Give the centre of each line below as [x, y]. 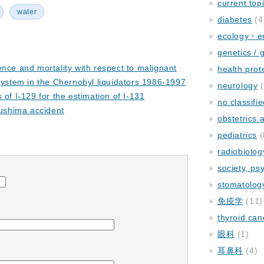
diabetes [235, 19]
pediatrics [237, 135]
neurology [238, 85]
